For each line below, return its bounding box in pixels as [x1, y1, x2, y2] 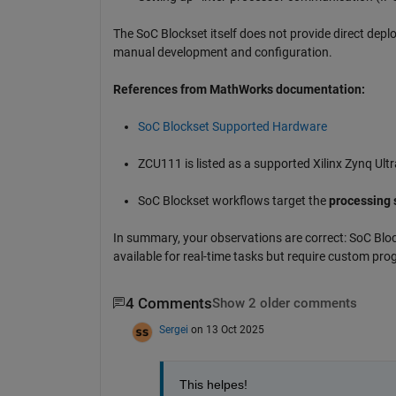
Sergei [158, 323, 188, 336]
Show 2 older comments [211, 295, 357, 311]
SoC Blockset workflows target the [137, 193, 329, 208]
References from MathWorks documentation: [112, 81, 365, 96]
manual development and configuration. [112, 44, 332, 59]
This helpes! [179, 377, 251, 392]
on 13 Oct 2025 [190, 323, 264, 336]
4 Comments [125, 294, 212, 312]
